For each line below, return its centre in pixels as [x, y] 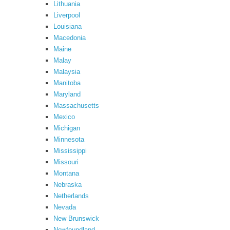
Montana [66, 173]
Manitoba [67, 83]
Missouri [66, 162]
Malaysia [67, 72]
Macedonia [70, 38]
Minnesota [69, 139]
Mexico [64, 117]
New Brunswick [76, 218]
